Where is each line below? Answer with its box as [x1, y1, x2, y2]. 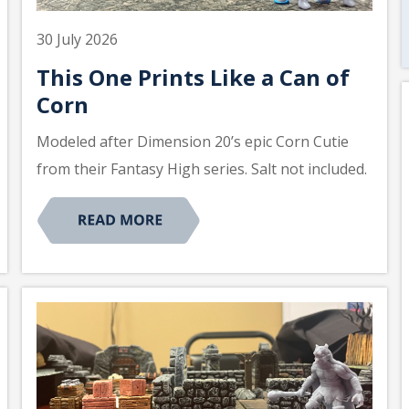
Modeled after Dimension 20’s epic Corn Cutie [37, 131, 349, 152]
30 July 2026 [37, 28, 118, 49]
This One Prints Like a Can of [37, 61, 350, 92]
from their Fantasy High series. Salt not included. [37, 158, 367, 179]
